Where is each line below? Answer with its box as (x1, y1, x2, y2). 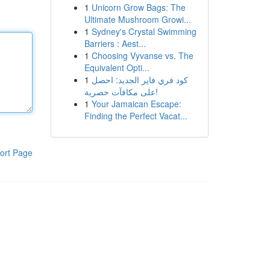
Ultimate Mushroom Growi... (84, 13, 191, 25)
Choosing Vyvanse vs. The (91, 49, 193, 61)
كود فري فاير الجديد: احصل (91, 74, 188, 86)
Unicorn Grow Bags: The (91, 1, 186, 13)
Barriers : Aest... (84, 37, 146, 49)
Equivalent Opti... (84, 61, 149, 74)
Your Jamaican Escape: (91, 98, 181, 110)
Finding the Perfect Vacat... (84, 110, 187, 122)
